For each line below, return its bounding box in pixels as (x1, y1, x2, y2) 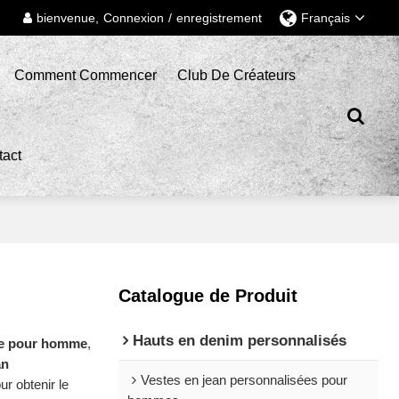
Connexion (102, 10, 164, 25)
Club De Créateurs (177, 68, 297, 83)
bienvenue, (36, 10, 99, 25)
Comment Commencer (13, 68, 157, 83)
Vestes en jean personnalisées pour (140, 372, 347, 387)
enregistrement (175, 10, 262, 25)
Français (300, 11, 350, 25)
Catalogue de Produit (118, 285, 297, 305)
